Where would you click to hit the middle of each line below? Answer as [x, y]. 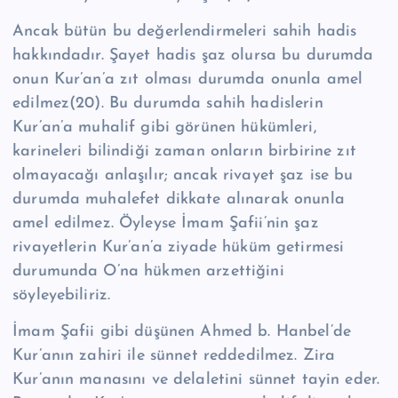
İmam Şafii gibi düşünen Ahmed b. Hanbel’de [182, 332]
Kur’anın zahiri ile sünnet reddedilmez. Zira [174, 356]
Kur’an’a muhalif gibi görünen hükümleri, [165, 128]
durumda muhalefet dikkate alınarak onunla [179, 200]
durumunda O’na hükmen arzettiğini [148, 272]
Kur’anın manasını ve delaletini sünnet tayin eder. [196, 380]
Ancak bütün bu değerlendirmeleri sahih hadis [185, 32]
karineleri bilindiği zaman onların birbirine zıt [184, 152]
